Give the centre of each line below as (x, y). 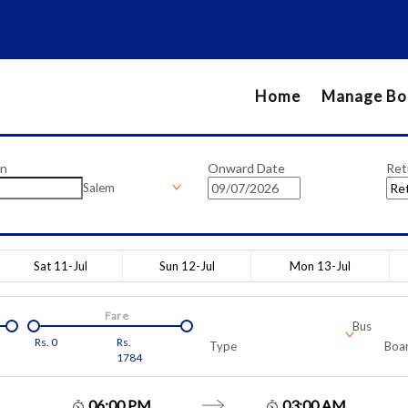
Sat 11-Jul (60, 265)
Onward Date (246, 168)
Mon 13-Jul (320, 265)
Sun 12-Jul (187, 265)
